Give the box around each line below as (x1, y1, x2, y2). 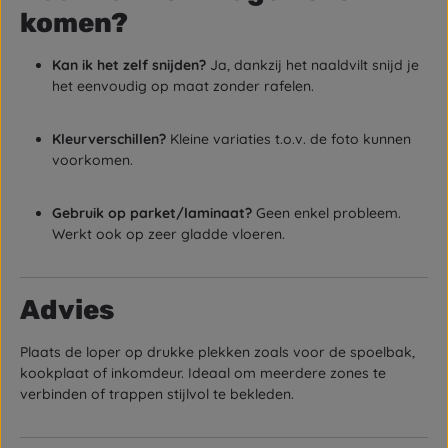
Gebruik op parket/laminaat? (52, 204, 252, 222)
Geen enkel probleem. (252, 204, 401, 222)
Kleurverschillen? (52, 130, 166, 148)
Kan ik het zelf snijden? (52, 56, 206, 74)
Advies (20, 294, 114, 326)
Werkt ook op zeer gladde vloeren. (52, 225, 285, 243)
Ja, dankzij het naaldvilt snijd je (206, 56, 419, 74)
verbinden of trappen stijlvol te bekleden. (20, 385, 294, 403)
